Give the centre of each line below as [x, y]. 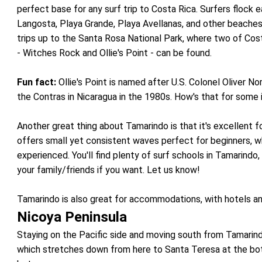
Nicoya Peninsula [72, 217]
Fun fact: [37, 82]
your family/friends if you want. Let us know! [109, 170]
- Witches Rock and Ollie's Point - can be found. [115, 53]
